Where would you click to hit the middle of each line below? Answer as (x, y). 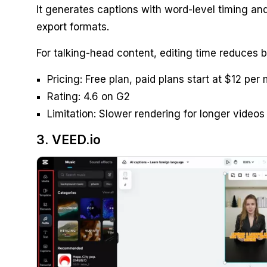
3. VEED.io (68, 140)
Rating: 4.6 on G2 (88, 97)
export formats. (72, 27)
